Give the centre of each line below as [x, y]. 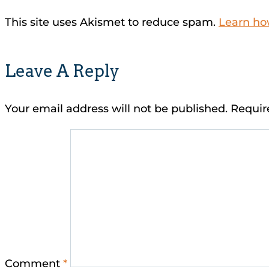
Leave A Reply [62, 71]
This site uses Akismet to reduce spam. [112, 22]
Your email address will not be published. [116, 109]
